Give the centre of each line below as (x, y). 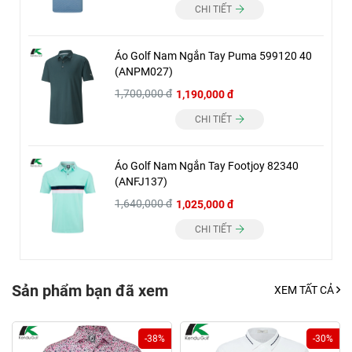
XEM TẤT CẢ (305, 290)
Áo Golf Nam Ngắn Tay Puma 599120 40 (213, 55)
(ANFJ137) (141, 181)
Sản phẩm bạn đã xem (90, 290)
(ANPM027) (144, 71)
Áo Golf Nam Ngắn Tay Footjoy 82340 (207, 165)
